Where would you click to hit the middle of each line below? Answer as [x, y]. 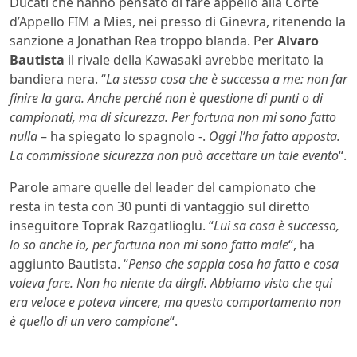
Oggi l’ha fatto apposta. [275, 137]
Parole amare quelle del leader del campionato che [163, 188]
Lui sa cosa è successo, [277, 226]
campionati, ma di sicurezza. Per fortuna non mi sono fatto [173, 118]
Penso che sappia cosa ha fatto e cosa [233, 264]
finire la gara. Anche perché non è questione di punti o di [166, 98]
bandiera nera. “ [58, 79]
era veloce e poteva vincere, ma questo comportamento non [175, 302]
